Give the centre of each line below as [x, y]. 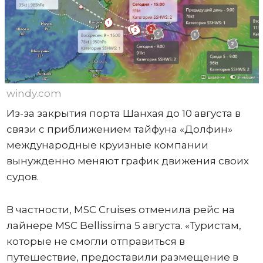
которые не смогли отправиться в [95, 241]
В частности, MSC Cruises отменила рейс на [120, 209]
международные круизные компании [107, 145]
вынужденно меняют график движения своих [127, 161]
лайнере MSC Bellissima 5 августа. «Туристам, [124, 225]
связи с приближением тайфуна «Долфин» [119, 129]
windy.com [34, 93]
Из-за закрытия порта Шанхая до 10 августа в [123, 113]
